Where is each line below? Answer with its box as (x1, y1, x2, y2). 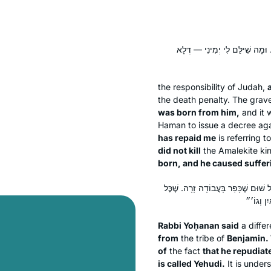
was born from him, (158, 106, 240, 117)
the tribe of (178, 232, 227, 243)
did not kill (158, 145, 201, 155)
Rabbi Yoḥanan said (158, 220, 239, 230)
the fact (167, 245, 203, 256)
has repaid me (158, 132, 216, 143)
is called (158, 258, 194, 269)
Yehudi (194, 258, 222, 269)
